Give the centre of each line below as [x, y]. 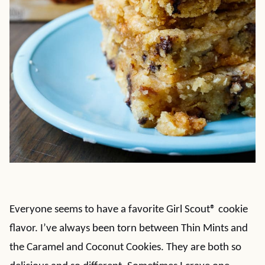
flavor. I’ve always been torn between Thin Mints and [129, 229]
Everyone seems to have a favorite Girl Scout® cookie [129, 210]
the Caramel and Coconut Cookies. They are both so [125, 248]
